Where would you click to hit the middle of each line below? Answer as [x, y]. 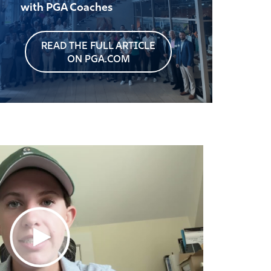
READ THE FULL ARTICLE [99, 47]
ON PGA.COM [98, 60]
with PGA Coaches [67, 8]
